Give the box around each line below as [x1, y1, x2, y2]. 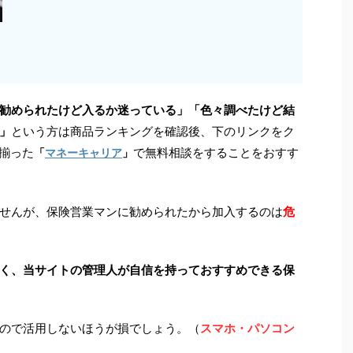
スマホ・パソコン [200, 321, 295, 336]
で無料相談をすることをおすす [133, 145, 299, 161]
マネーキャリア [45, 147, 122, 160]
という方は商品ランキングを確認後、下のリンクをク [11, 124, 295, 139]
